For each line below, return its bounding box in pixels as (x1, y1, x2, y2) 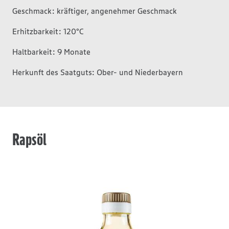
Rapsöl (12, 129, 47, 149)
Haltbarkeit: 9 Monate (12, 47, 90, 57)
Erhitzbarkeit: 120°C (12, 26, 84, 36)
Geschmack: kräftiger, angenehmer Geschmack (12, 6, 177, 16)
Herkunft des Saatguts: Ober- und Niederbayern (12, 67, 183, 77)
